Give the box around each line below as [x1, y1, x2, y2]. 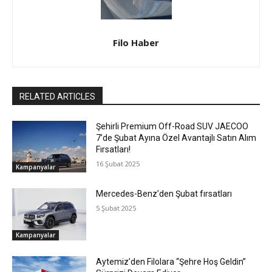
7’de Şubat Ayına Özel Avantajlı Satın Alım [96, 132, 257, 143]
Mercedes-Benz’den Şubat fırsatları [96, 189, 233, 199]
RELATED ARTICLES [19, 91, 95, 101]
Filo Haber [113, 36, 159, 49]
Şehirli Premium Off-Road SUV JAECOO [96, 121, 249, 131]
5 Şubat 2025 [96, 203, 137, 213]
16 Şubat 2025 [96, 158, 140, 168]
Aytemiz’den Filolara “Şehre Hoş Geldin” [96, 257, 246, 267]
